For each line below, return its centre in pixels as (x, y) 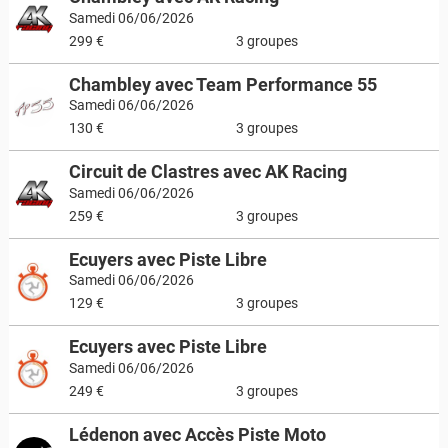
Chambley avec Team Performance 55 (222, 84)
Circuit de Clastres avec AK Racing (207, 171)
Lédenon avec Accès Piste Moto (197, 434)
